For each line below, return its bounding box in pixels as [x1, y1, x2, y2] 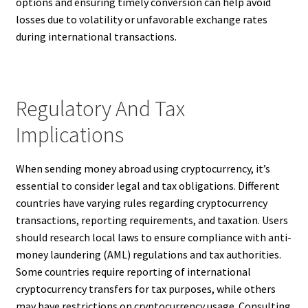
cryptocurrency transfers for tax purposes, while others [15, 281, 276, 296]
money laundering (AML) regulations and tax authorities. [15, 247, 281, 261]
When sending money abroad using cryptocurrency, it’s [15, 161, 270, 175]
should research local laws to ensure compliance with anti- [15, 230, 291, 244]
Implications [15, 121, 124, 149]
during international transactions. [15, 29, 177, 43]
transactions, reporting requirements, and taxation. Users [15, 212, 288, 227]
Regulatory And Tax [15, 95, 185, 123]
